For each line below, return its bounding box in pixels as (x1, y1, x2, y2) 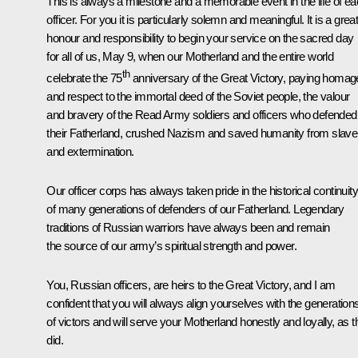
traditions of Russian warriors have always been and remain (46, 221, 330, 235)
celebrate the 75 (46, 71, 122, 86)
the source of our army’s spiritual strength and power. (46, 239, 296, 253)
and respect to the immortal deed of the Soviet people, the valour (46, 89, 350, 104)
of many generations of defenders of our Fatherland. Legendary (46, 202, 344, 217)
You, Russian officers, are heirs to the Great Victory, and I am (46, 278, 336, 292)
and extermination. (46, 145, 134, 159)
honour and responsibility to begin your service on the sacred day (46, 31, 354, 46)
